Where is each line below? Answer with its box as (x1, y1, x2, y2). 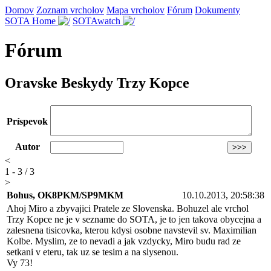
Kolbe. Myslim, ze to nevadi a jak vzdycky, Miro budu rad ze (7, 235, 241, 246)
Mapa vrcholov (106, 5, 165, 15)
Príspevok (7, 116, 48, 126)
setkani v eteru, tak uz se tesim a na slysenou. (7, 246, 178, 257)
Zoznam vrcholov (36, 5, 104, 15)
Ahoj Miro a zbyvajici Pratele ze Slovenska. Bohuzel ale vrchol (7, 203, 249, 214)
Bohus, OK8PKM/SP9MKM (7, 189, 123, 200)
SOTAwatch (73, 16, 123, 26)
